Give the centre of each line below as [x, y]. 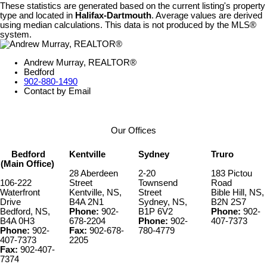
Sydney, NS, [163, 202]
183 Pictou [232, 174]
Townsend [158, 183]
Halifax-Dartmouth [113, 16]
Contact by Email [57, 91]
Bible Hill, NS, [237, 193]
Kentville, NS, [95, 193]
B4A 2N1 [86, 202]
